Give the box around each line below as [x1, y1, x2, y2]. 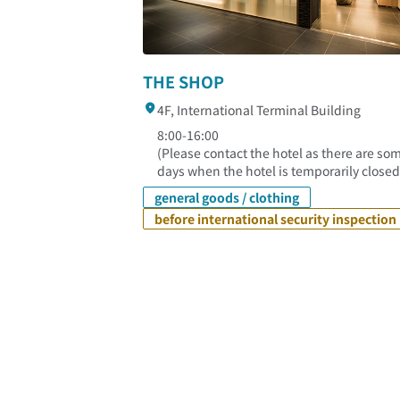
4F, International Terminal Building [157, 101, 361, 120]
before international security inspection [154, 210, 396, 229]
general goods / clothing [154, 188, 299, 207]
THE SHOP [143, 70, 224, 94]
